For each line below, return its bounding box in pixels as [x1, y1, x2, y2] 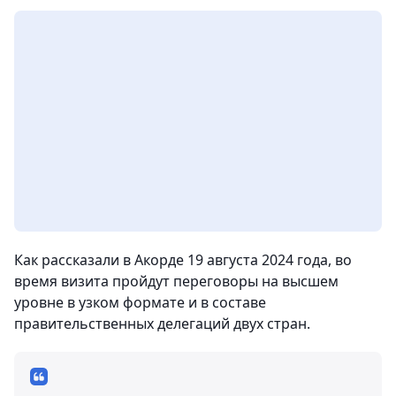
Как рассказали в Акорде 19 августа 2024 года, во [14, 250, 352, 270]
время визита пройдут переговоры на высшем [14, 271, 339, 291]
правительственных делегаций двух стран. [14, 314, 310, 333]
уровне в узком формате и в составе [14, 293, 266, 312]
